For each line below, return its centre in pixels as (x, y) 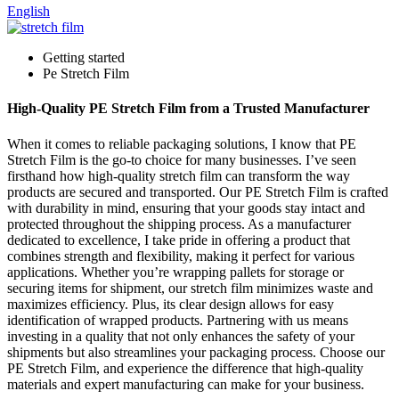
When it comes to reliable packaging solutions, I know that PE (182, 143)
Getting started (84, 57)
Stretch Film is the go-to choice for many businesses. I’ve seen (182, 159)
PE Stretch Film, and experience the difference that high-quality (185, 368)
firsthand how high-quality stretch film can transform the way (179, 175)
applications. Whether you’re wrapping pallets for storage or (175, 272)
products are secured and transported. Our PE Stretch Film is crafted (198, 191)
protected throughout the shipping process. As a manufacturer (179, 224)
